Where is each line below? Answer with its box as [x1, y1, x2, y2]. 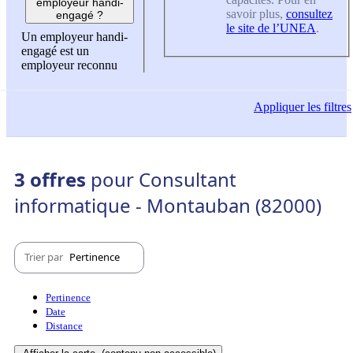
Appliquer [254, 100, 304, 114]
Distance [46, 319, 83, 332]
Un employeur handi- [21, 30, 128, 44]
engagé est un [21, 44, 89, 58]
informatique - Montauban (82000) [14, 191, 321, 218]
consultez [286, 6, 333, 20]
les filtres [304, 100, 351, 114]
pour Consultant [91, 165, 236, 192]
